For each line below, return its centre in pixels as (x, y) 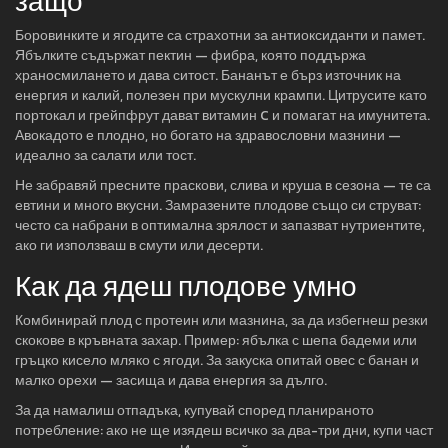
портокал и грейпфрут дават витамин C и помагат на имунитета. (222, 115)
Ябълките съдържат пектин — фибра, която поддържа (190, 55)
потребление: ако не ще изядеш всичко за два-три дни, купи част (224, 430)
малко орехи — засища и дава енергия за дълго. (171, 380)
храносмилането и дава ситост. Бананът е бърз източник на (208, 75)
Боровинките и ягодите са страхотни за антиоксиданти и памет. (220, 35)
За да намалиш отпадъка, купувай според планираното (194, 410)
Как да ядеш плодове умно (186, 286)
